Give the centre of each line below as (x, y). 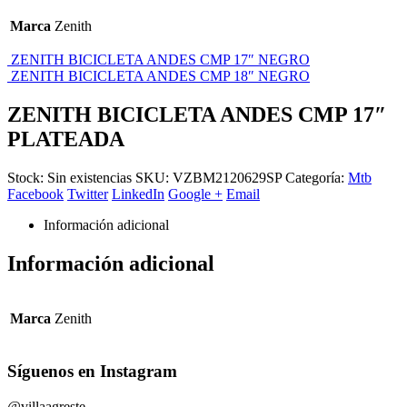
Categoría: (317, 177)
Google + (195, 194)
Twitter (88, 194)
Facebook (35, 194)
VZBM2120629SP (227, 177)
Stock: (27, 177)
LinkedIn (138, 194)
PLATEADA (66, 139)
